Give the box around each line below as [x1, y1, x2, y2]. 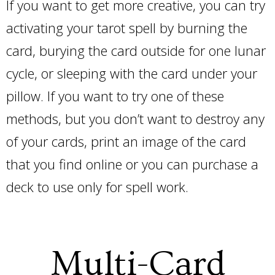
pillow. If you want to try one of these [6, 87, 224, 105]
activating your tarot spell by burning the [6, 18, 247, 37]
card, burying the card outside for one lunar [6, 41, 266, 60]
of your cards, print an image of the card [6, 132, 246, 150]
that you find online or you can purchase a [6, 155, 258, 173]
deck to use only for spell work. [6, 177, 192, 196]
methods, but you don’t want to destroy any [6, 109, 265, 128]
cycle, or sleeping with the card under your [6, 64, 257, 82]
